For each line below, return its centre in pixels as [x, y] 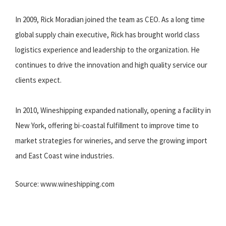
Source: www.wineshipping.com [65, 184]
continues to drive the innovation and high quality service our [111, 65]
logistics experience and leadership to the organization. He [107, 50]
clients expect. [38, 80]
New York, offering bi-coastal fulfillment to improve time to [107, 125]
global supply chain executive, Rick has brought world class [107, 35]
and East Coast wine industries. [65, 156]
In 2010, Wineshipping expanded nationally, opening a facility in [113, 110]
